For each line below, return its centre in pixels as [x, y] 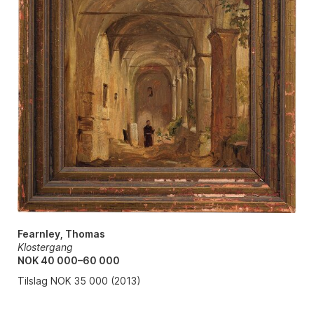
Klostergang [45, 247]
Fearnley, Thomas [61, 234]
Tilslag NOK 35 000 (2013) [79, 281]
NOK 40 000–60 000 [68, 261]
